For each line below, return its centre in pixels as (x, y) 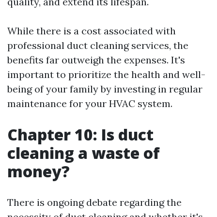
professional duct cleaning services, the (98, 45)
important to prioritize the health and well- (106, 74)
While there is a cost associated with (92, 31)
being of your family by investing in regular (105, 89)
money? (39, 171)
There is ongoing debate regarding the (94, 202)
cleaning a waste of (84, 153)
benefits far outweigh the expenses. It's (96, 60)
